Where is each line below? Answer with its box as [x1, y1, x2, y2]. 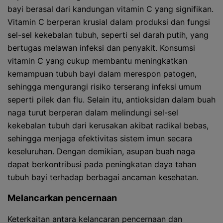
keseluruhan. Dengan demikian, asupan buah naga [7, 146, 195, 156]
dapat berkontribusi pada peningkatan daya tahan [7, 159, 196, 169]
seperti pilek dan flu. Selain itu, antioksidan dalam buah [7, 95, 216, 105]
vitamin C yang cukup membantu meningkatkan [7, 56, 187, 66]
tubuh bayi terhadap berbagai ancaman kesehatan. [7, 172, 199, 182]
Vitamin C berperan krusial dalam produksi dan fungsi [7, 17, 210, 27]
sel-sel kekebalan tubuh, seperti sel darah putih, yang [7, 30, 209, 40]
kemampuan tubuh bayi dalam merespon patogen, [7, 69, 197, 79]
